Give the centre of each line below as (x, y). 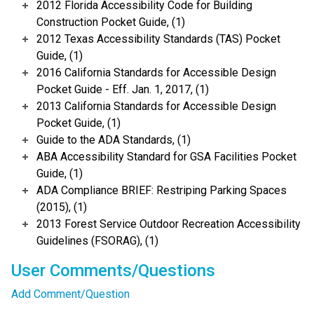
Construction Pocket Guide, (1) (111, 22)
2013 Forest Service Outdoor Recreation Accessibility (169, 224)
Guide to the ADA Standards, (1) (114, 140)
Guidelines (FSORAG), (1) (97, 241)
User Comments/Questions (113, 271)
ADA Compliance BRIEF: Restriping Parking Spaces (162, 191)
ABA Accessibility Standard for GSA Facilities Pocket (166, 157)
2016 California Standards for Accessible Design (156, 73)
